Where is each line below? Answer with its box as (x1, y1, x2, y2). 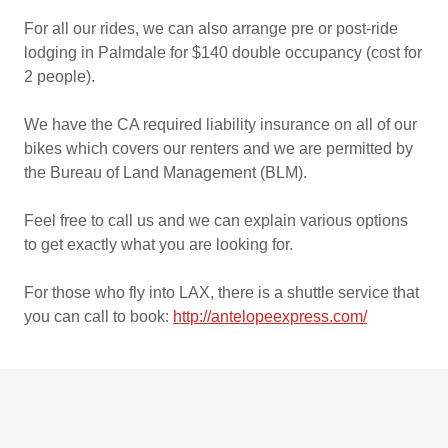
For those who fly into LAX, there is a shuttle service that (24, 284, 419, 301)
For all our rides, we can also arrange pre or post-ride (24, 20, 398, 37)
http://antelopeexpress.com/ (173, 308, 367, 325)
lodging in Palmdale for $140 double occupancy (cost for (24, 44, 422, 61)
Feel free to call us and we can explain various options (24, 212, 408, 229)
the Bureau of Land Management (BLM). (24, 164, 307, 181)
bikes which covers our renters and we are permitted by (24, 140, 413, 157)
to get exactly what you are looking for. (24, 236, 301, 253)
